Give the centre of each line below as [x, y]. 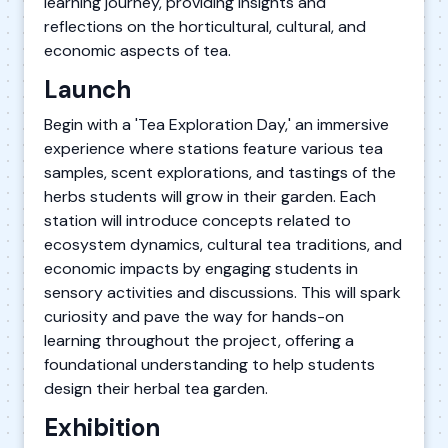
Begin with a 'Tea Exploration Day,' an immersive [216, 124]
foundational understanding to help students [209, 364]
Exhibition [102, 427]
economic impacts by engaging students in [201, 268]
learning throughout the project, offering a [199, 340]
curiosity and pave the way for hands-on [194, 316]
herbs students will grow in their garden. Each [210, 196]
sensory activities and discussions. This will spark [222, 292]
